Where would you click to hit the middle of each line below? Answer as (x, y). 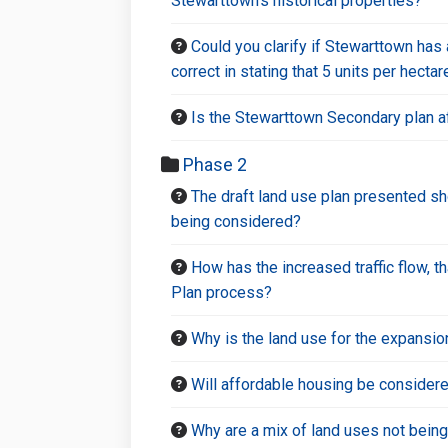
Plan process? (221, 292)
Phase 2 (214, 164)
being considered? (235, 221)
